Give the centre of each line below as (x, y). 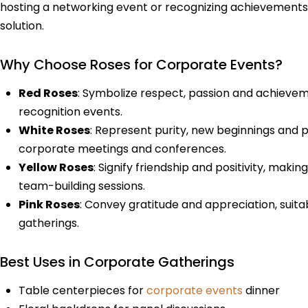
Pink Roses (49, 204)
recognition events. (71, 111)
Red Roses (48, 93)
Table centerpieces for (83, 290)
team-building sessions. (82, 186)
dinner (262, 290)
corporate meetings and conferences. (123, 148)
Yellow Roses (56, 167)
